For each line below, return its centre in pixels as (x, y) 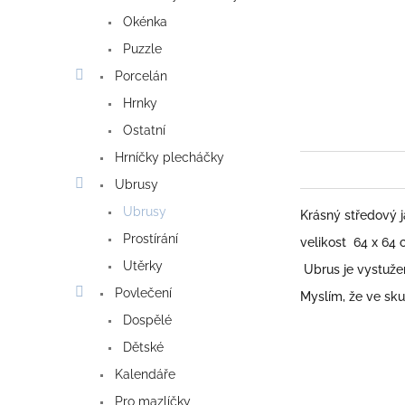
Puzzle (141, 49)
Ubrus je (329, 269)
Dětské (141, 348)
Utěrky (141, 266)
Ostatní (142, 131)
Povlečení (141, 293)
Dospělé (146, 320)
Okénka (143, 22)
